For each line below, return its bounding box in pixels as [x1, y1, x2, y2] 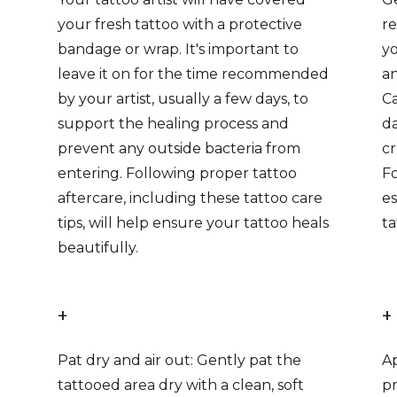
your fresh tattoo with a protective [58, 16, 303, 33]
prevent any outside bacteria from [58, 140, 301, 157]
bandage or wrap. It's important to [58, 41, 300, 58]
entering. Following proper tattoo [58, 165, 298, 182]
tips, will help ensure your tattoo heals [58, 214, 330, 231]
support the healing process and [58, 115, 290, 132]
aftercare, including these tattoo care [58, 190, 323, 206]
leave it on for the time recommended [58, 66, 330, 82]
